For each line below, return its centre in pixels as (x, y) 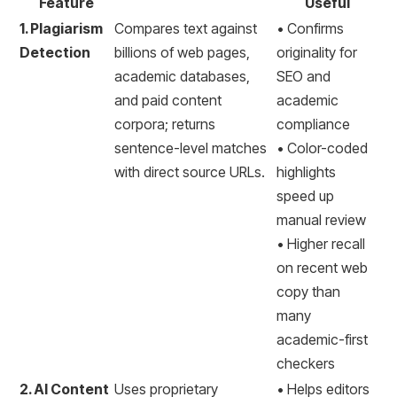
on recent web (322, 268)
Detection (55, 52)
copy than (308, 292)
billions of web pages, (182, 52)
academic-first (322, 339)
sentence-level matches (191, 148)
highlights (306, 172)
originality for (317, 52)
